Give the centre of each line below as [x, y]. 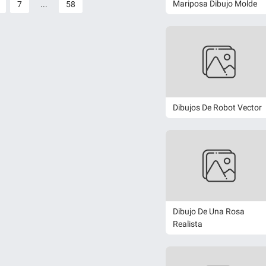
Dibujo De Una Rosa [209, 212]
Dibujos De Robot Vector [217, 107]
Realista [188, 224]
